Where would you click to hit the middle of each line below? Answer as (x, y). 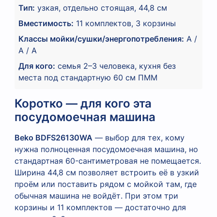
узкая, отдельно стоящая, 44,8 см (101, 8)
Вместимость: (46, 23)
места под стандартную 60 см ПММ (88, 77)
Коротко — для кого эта (83, 103)
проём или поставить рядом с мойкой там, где (106, 184)
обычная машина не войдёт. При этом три (96, 195)
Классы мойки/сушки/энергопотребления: (101, 39)
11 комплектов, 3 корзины (125, 23)
